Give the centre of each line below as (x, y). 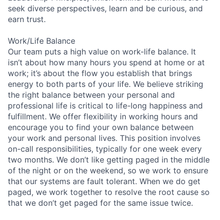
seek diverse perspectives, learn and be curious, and (105, 8)
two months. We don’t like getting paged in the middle (109, 159)
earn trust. (27, 19)
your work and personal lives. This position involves (104, 138)
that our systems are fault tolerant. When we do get (104, 181)
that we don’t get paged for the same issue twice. (100, 203)
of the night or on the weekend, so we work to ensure (108, 170)
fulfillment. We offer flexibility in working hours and (103, 116)
